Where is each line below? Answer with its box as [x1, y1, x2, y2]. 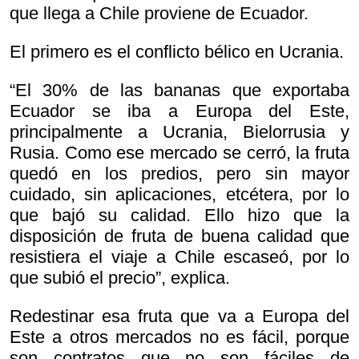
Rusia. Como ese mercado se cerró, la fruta [10, 143, 349, 163]
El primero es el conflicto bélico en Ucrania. [10, 42, 344, 63]
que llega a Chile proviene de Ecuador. [10, 3, 309, 24]
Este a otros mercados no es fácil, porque [10, 327, 349, 348]
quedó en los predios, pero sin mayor [10, 163, 349, 184]
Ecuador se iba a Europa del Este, [10, 101, 349, 122]
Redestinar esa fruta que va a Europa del [10, 306, 349, 327]
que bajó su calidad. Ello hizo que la [10, 205, 349, 226]
